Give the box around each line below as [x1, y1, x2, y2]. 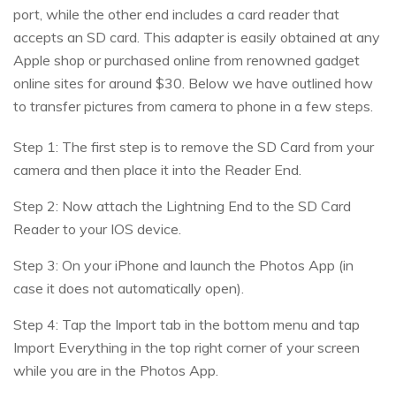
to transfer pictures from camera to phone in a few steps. [13, 97, 373, 116]
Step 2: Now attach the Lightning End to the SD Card [13, 197, 351, 216]
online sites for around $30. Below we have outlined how [13, 74, 373, 93]
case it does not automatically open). [13, 279, 244, 298]
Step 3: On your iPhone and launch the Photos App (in [13, 256, 354, 275]
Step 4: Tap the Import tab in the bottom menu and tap [13, 316, 360, 334]
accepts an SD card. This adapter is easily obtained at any [13, 28, 380, 47]
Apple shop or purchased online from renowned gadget [13, 51, 360, 70]
